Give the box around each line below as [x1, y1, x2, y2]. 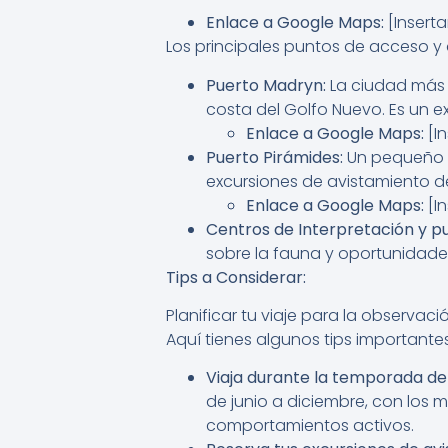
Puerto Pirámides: [206, 145, 343, 169]
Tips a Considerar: [166, 265, 306, 289]
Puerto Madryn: [206, 73, 326, 97]
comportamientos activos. [206, 414, 414, 438]
